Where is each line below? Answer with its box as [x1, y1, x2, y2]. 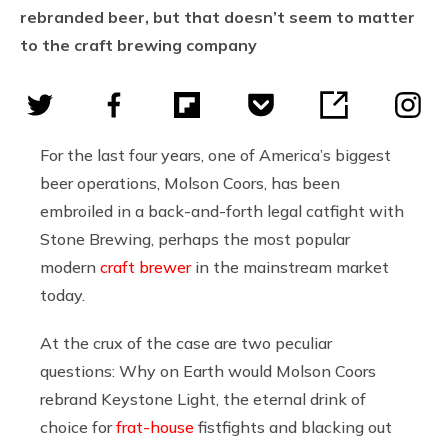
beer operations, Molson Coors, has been [40, 172, 340, 193]
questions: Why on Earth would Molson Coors [40, 360, 376, 381]
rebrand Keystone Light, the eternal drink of [40, 388, 366, 409]
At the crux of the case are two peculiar [40, 332, 332, 353]
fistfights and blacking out [194, 416, 392, 437]
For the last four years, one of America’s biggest [40, 144, 391, 165]
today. [40, 284, 89, 305]
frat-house [116, 416, 194, 437]
